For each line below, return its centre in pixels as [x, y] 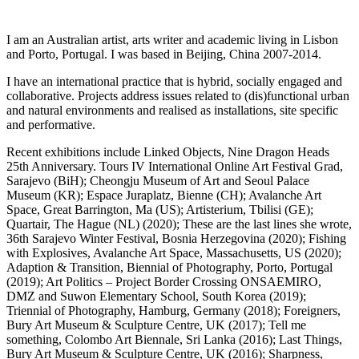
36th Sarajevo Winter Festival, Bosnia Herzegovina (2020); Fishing [176, 238]
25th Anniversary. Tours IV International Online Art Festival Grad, [175, 166]
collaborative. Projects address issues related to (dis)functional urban [178, 95]
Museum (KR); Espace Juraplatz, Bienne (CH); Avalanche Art [164, 195]
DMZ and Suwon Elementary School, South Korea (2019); [156, 296]
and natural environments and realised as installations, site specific [172, 110]
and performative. [51, 124]
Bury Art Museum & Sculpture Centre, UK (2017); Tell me [156, 325]
